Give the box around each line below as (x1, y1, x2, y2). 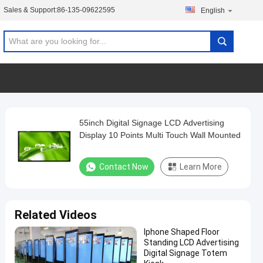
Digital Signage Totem (144, 248, 227, 258)
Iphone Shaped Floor (144, 227, 220, 237)
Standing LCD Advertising (144, 238, 239, 247)
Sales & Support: (4, 6, 57, 14)
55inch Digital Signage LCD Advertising (79, 118, 224, 127)
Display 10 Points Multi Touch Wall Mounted (79, 130, 241, 140)
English (201, 6, 225, 15)
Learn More (180, 162, 222, 171)
